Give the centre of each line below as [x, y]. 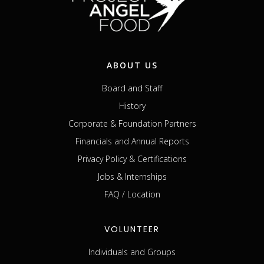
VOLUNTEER [132, 229]
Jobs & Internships [132, 176]
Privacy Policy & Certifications [132, 159]
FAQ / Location [132, 194]
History [132, 105]
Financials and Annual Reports [132, 141]
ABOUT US [132, 65]
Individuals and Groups [132, 252]
